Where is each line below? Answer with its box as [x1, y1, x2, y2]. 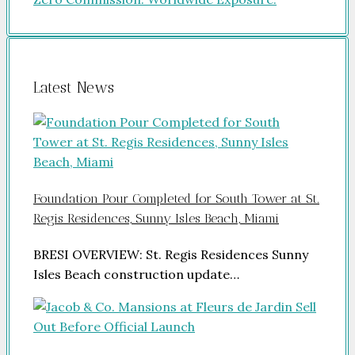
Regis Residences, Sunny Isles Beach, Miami [33, 210, 279, 226]
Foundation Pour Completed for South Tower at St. [33, 190, 319, 206]
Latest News [33, 78, 114, 97]
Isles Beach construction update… [33, 266, 239, 283]
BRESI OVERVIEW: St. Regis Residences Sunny [33, 246, 308, 263]
